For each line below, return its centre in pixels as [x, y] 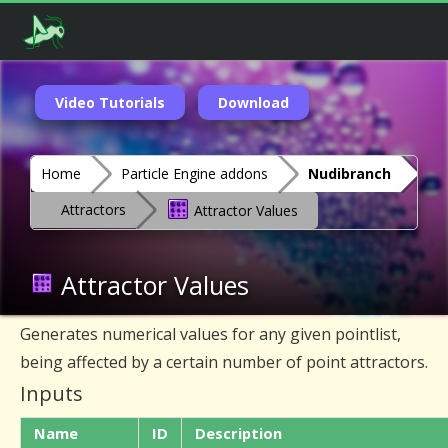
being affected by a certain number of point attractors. [224, 362]
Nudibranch [349, 173]
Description [238, 433]
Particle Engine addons [194, 173]
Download [253, 102]
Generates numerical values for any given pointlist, [210, 334]
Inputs [51, 393]
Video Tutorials [110, 102]
